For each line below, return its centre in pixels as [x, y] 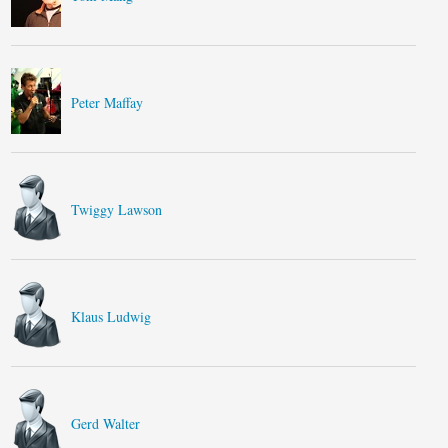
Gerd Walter [106, 423]
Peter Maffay [107, 102]
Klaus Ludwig [111, 316]
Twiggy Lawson [117, 209]
